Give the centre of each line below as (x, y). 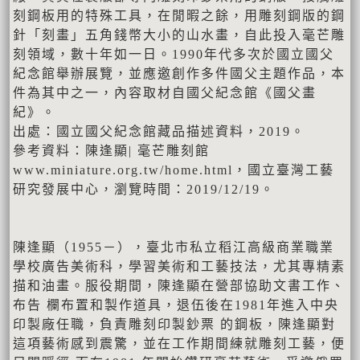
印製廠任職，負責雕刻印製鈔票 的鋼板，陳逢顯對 (174, 324)
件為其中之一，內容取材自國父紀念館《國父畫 (165, 92)
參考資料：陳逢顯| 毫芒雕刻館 (111, 150)
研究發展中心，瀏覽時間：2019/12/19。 (144, 189)
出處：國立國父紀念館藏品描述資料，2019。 (159, 131)
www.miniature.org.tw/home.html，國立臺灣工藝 (174, 170)
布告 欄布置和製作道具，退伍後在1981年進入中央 (176, 305)
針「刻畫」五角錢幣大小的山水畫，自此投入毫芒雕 (179, 35)
